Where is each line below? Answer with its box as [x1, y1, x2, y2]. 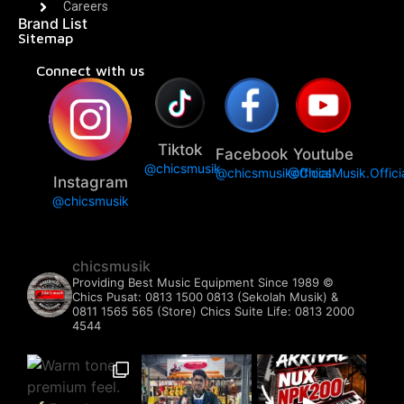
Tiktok [158, 140, 203, 159]
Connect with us [36, 62, 144, 79]
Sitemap [18, 30, 73, 47]
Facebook [216, 144, 289, 163]
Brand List [18, 14, 87, 33]
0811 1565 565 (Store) [72, 303, 200, 318]
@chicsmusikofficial [216, 164, 332, 180]
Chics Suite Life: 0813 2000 [200, 303, 354, 318]
